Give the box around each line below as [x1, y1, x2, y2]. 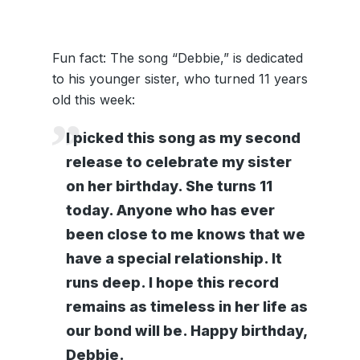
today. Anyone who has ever [65, 202, 275, 219]
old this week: [51, 92, 135, 108]
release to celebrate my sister [65, 153, 292, 171]
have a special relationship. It [65, 250, 282, 268]
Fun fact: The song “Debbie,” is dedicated [51, 50, 303, 67]
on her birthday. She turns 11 [65, 178, 272, 195]
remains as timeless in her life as [65, 298, 308, 316]
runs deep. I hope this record [65, 274, 279, 292]
